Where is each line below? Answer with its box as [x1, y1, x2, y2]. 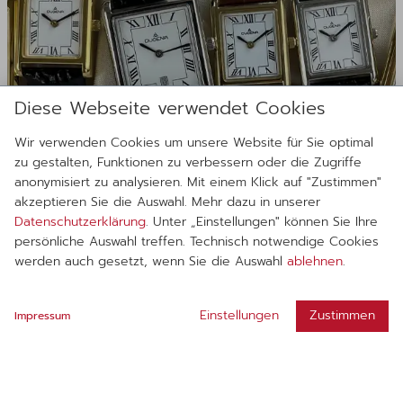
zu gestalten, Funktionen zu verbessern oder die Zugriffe [14, 152, 362, 172]
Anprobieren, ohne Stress [7, 330, 246, 361]
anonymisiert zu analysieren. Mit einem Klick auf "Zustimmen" [14, 172, 381, 192]
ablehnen [287, 251, 343, 271]
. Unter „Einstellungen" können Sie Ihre [146, 211, 378, 231]
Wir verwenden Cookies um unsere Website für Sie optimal [14, 132, 373, 152]
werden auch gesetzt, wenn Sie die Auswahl [14, 251, 287, 271]
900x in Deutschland [7, 278, 236, 314]
